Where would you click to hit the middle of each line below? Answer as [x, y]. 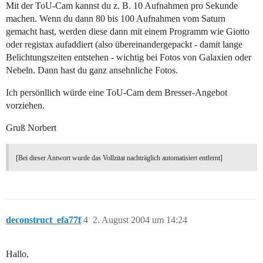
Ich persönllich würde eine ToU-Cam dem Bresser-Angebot [117, 93]
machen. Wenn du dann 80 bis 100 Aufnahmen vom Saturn [116, 19]
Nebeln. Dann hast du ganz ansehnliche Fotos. [92, 70]
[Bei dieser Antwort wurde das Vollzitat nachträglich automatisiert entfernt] [119, 158]
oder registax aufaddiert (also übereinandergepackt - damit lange [124, 45]
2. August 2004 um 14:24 [140, 220]
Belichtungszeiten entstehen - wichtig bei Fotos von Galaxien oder [129, 58]
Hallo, [17, 254]
